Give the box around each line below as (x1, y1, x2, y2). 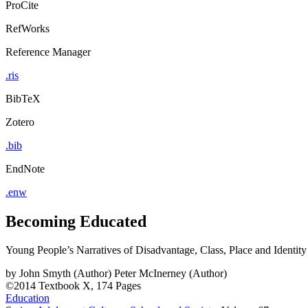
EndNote (5, 162, 45, 175)
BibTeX (5, 92, 41, 104)
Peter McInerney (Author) (114, 267, 227, 280)
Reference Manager (5, 45, 91, 58)
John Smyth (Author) (19, 267, 111, 280)
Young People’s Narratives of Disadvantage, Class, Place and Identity (5, 244, 307, 256)
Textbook (38, 280, 80, 292)
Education (5, 292, 49, 305)
